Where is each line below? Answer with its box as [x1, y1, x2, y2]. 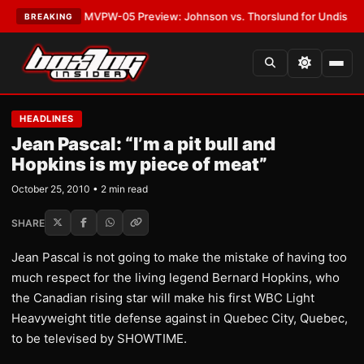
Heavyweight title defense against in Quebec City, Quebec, [11, 310, 348, 326]
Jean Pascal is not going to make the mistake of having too [11, 249, 347, 265]
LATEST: [7, 10, 52, 23]
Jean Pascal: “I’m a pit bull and [11, 133, 275, 154]
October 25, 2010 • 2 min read [11, 183, 148, 195]
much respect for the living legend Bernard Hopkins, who [11, 270, 340, 285]
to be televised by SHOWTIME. [11, 331, 187, 346]
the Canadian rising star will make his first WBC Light [11, 290, 314, 305]
